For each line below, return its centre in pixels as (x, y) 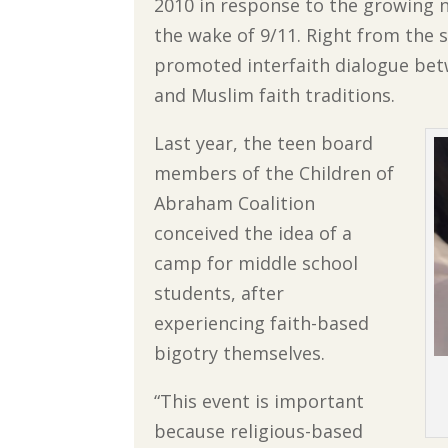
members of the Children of (274, 172)
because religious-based (259, 430)
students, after (219, 292)
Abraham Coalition (235, 202)
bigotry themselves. (240, 352)
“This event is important (259, 400)
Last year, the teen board (264, 142)
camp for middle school (256, 262)
